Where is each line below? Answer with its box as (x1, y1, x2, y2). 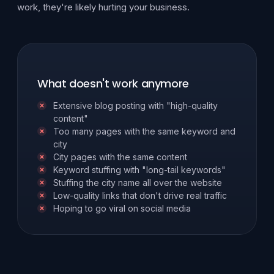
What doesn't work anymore (37, 76, 189, 92)
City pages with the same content (53, 152, 187, 163)
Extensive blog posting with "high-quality (53, 100, 218, 111)
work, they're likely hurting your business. (17, 1, 190, 13)
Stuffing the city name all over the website (53, 177, 222, 188)
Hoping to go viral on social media (53, 203, 191, 214)
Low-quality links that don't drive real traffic (53, 190, 227, 201)
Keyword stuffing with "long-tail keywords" (53, 165, 226, 176)
